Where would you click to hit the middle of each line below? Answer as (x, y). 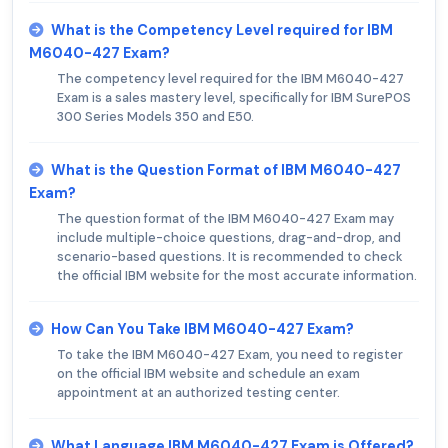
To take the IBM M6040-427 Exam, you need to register (230, 355)
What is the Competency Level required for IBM (222, 30)
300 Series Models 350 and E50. (155, 117)
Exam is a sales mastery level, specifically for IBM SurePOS (234, 98)
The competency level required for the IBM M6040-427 (230, 79)
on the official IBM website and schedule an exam (208, 374)
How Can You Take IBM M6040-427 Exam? (202, 329)
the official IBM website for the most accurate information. (237, 276)
